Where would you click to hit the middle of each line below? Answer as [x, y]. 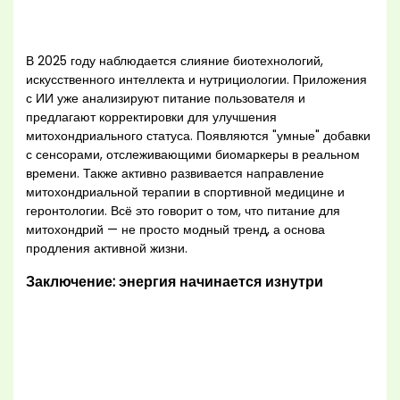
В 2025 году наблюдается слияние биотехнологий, [175, 62]
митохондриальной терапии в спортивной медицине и [186, 193]
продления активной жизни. [107, 249]
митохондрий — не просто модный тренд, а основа [176, 230]
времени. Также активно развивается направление [175, 174]
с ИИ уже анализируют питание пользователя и [166, 99]
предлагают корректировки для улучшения [152, 118]
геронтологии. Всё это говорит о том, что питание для [183, 212]
